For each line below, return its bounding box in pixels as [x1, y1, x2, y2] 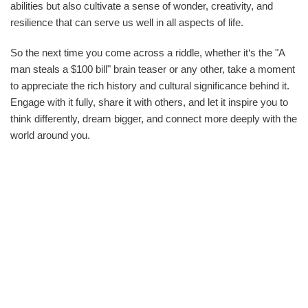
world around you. [10, 129, 90, 141]
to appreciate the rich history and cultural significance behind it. [10, 79, 289, 91]
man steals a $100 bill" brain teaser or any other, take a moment [10, 63, 295, 75]
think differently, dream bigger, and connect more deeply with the [10, 112, 297, 124]
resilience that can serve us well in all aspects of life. [10, 16, 243, 28]
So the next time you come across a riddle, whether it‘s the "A [10, 46, 285, 58]
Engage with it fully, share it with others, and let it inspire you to [10, 96, 288, 108]
